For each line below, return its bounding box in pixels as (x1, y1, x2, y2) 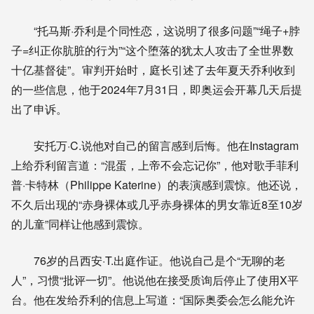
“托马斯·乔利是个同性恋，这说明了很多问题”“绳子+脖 (34, 22, 300, 39)
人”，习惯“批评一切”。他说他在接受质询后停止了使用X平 (11, 271, 299, 288)
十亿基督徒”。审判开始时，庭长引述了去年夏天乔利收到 (11, 61, 295, 78)
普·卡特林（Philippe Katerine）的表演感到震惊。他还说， (11, 176, 302, 193)
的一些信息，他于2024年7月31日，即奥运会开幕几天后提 (11, 81, 302, 97)
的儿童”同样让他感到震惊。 (11, 215, 149, 232)
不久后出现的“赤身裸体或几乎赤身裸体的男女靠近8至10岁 (11, 196, 303, 212)
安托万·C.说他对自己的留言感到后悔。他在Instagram (34, 137, 299, 153)
